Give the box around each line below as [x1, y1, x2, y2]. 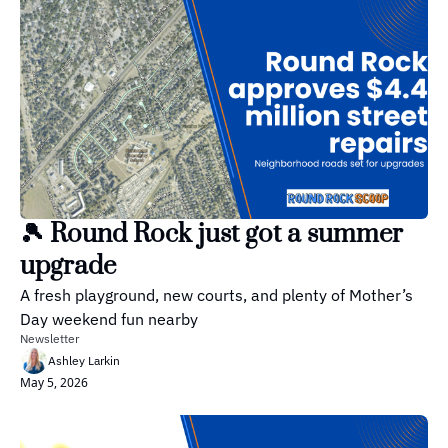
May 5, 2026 [20, 373, 88, 391]
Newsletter [20, 330, 79, 346]
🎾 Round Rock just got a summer [20, 217, 403, 251]
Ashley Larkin [48, 352, 120, 368]
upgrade [20, 249, 116, 283]
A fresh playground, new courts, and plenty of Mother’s [20, 284, 413, 305]
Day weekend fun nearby [20, 308, 198, 329]
